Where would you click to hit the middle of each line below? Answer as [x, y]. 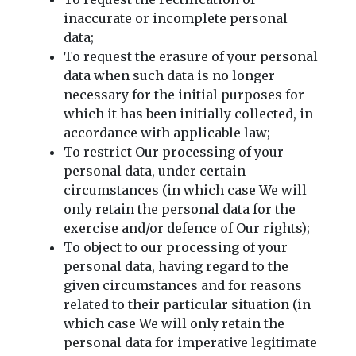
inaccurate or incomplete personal [176, 18]
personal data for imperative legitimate [190, 342]
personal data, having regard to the [176, 266]
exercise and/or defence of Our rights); [187, 228]
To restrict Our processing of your [174, 151]
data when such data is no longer [169, 75]
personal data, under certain [155, 170]
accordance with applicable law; [167, 132]
